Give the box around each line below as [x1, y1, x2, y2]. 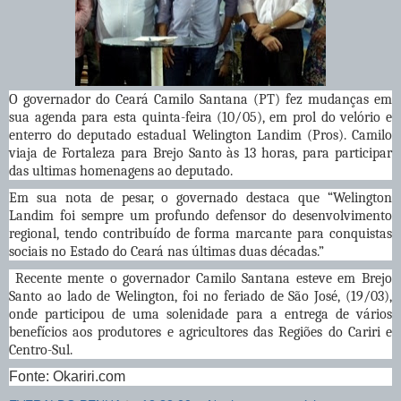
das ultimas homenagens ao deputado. [9, 162, 233, 179]
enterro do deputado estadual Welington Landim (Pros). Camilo [9, 126, 392, 143]
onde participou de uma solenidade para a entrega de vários [9, 305, 392, 322]
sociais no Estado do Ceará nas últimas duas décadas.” [9, 243, 324, 260]
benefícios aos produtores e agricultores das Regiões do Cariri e [9, 323, 392, 340]
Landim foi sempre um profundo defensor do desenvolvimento [9, 207, 392, 224]
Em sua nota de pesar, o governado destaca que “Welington [9, 189, 392, 206]
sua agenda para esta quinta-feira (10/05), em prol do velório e [9, 108, 392, 125]
